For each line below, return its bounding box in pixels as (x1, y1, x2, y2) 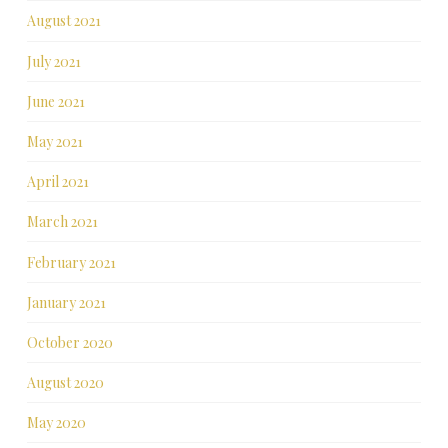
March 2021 (26, 212, 98, 232)
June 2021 (26, 91, 85, 111)
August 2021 (26, 11, 101, 31)
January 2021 (26, 292, 106, 312)
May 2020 (26, 413, 86, 433)
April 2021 (26, 172, 89, 192)
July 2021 (26, 51, 81, 71)
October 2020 (26, 332, 113, 352)
